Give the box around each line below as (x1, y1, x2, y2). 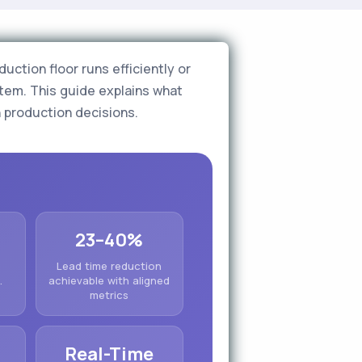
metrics (90, 287, 129, 302)
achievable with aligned (48, 272, 170, 288)
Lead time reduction (57, 258, 162, 273)
